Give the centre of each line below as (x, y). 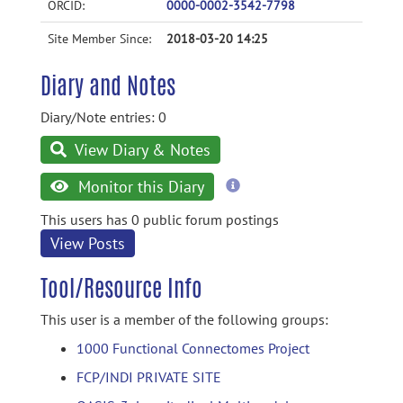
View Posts (88, 243)
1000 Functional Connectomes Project (193, 348)
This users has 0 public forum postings (160, 219)
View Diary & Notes (141, 150)
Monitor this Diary (139, 187)
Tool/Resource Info (121, 288)
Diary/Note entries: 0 (103, 117)
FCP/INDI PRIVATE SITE (149, 377)
